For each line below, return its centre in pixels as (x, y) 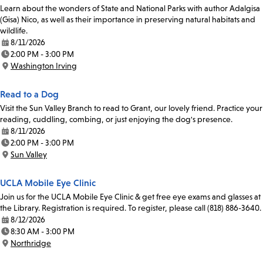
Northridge (31, 243)
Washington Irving (44, 66)
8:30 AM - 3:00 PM (43, 232)
